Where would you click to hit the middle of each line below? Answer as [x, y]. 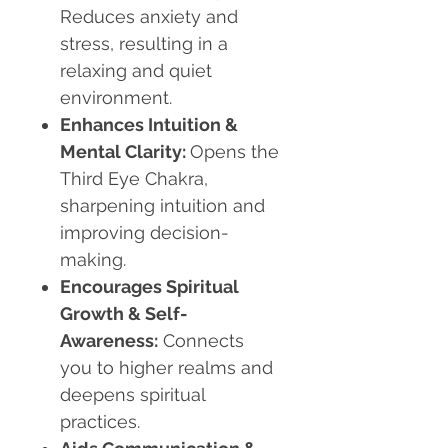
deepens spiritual [132, 395]
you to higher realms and [166, 368]
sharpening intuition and [162, 206]
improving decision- [144, 233]
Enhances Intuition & [149, 125]
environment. [116, 98]
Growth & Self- [124, 314]
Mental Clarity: [125, 152]
